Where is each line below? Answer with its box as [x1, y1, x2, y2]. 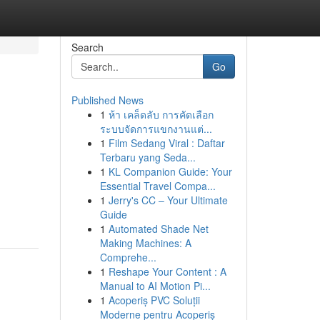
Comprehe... [99, 250, 156, 264]
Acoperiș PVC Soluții [108, 293, 200, 307]
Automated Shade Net [108, 221, 209, 236]
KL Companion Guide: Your [108, 164, 232, 179]
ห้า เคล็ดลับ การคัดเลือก [108, 107, 214, 121]
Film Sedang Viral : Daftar [108, 136, 225, 150]
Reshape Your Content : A [108, 264, 226, 279]
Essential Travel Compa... [99, 179, 216, 193]
